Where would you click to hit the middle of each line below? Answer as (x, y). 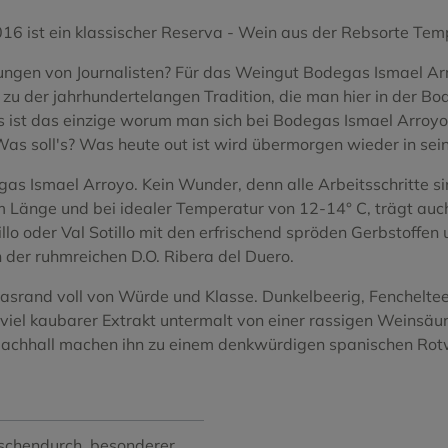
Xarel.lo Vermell (303, 140)
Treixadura (286, 56)
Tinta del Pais (296, 14)
